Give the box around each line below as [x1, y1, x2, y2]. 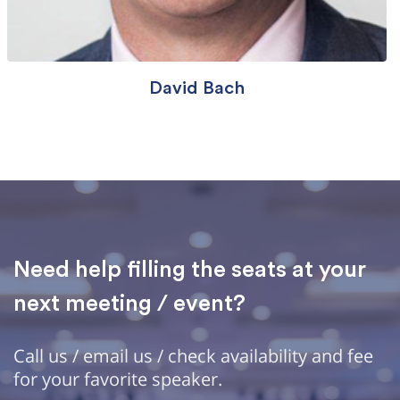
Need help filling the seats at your [13, 257, 366, 281]
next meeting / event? [13, 291, 246, 315]
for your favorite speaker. [13, 366, 222, 391]
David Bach [148, 79, 245, 97]
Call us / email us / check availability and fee [13, 343, 373, 368]
